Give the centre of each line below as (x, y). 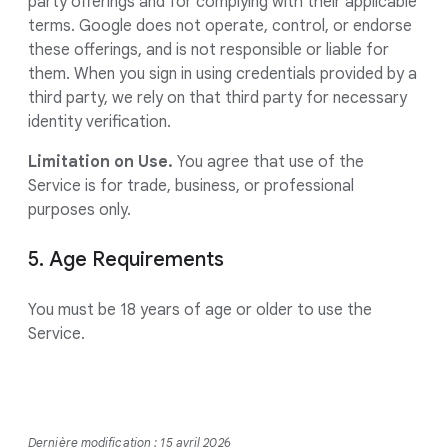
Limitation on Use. (100, 162)
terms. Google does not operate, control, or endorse (220, 26)
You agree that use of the (268, 162)
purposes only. (79, 210)
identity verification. (99, 122)
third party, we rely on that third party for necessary (217, 98)
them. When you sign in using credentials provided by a (222, 74)
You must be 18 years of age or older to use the (200, 310)
